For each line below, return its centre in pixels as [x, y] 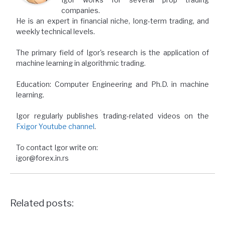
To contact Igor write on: [57, 147]
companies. [81, 10]
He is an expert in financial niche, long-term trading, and [113, 21]
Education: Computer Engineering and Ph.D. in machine [113, 84]
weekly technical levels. [55, 31]
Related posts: [42, 203]
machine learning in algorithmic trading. [81, 63]
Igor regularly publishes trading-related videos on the [113, 116]
